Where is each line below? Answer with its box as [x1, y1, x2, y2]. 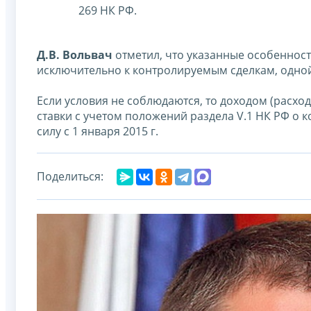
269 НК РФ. [78, 2, 137, 18]
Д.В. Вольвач [37, 47, 112, 62]
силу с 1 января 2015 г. [37, 123, 158, 139]
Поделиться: [37, 168, 103, 184]
